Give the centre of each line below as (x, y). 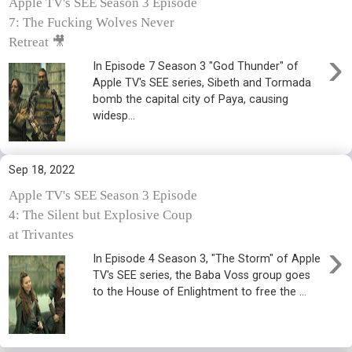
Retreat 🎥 (37, 42)
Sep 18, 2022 (42, 170)
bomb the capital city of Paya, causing (191, 100)
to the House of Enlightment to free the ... (200, 292)
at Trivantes (41, 234)
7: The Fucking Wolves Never (92, 22)
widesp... (114, 116)
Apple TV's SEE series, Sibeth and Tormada (202, 83)
